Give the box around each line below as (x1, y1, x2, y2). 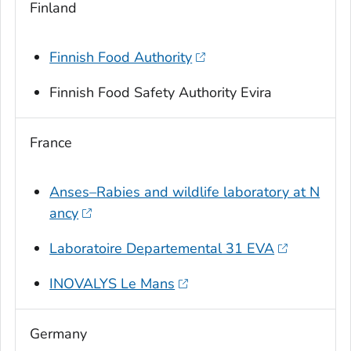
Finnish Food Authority (49, 48, 193, 67)
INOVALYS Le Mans (49, 274, 175, 294)
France (30, 133, 72, 153)
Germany (30, 324, 87, 344)
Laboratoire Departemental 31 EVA (49, 239, 275, 259)
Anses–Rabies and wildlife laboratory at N (49, 183, 320, 202)
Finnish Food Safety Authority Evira (49, 83, 273, 103)
